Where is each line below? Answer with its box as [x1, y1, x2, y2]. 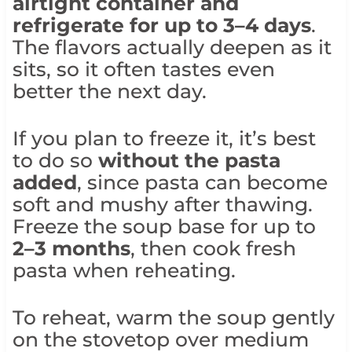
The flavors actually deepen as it [12, 35, 332, 59]
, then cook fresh [130, 236, 296, 260]
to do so [12, 148, 98, 172]
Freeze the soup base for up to [12, 214, 316, 238]
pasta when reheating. [12, 258, 236, 282]
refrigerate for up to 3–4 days [12, 13, 311, 37]
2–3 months [12, 236, 130, 260]
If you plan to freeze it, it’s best [12, 126, 316, 150]
